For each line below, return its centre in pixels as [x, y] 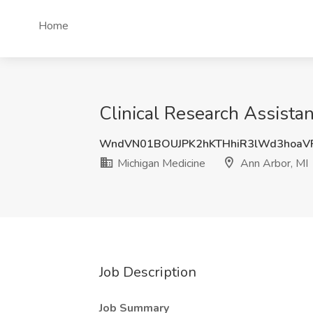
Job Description [148, 272]
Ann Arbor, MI [273, 163]
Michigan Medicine [160, 163]
